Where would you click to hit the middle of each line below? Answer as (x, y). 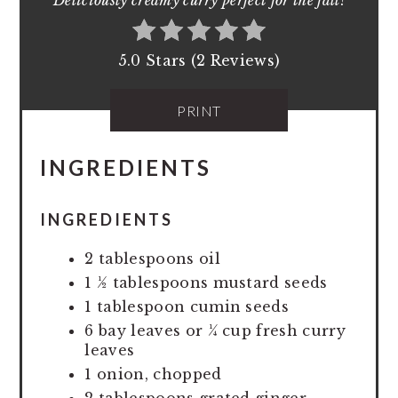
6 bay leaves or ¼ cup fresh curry (215, 331)
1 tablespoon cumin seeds (187, 307)
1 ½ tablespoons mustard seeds (206, 283)
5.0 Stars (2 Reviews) (199, 61)
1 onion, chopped (153, 374)
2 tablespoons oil (152, 259)
